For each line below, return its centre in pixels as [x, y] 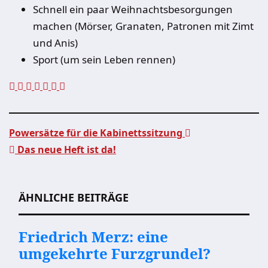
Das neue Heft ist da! [66, 150]
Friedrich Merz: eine [93, 237]
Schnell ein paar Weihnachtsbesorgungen [133, 9]
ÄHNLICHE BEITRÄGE [74, 197]
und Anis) [55, 43]
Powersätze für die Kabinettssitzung [97, 133]
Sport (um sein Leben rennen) [104, 60]
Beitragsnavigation [91, 171]
